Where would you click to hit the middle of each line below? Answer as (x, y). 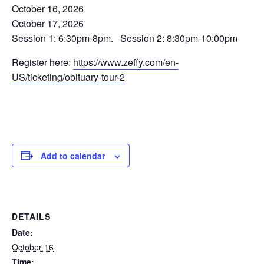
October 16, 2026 (48, 8)
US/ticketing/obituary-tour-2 (68, 77)
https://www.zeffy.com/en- (126, 62)
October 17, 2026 (48, 23)
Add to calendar (73, 155)
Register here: (42, 62)
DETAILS (31, 216)
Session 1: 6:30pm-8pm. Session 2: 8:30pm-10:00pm (125, 38)
